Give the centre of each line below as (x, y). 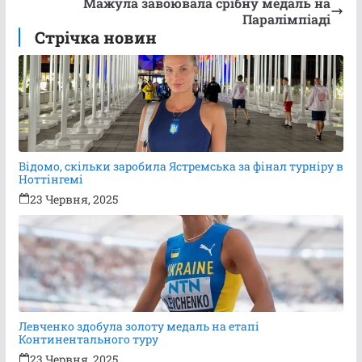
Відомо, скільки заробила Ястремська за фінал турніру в (181, 166)
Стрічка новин (95, 37)
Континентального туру (88, 339)
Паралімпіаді (287, 19)
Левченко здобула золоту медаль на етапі (139, 326)
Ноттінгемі (51, 179)
